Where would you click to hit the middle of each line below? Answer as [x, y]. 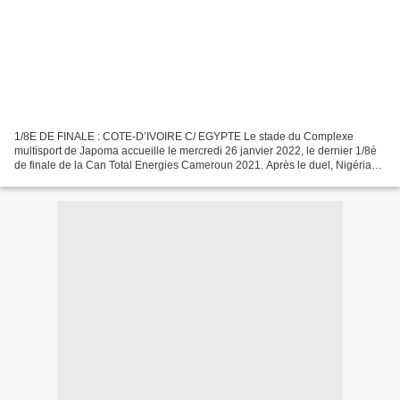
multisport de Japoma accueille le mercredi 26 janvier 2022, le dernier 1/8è [196, 150]
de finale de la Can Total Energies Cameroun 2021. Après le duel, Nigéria [193, 165]
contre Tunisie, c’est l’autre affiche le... [106, 179]
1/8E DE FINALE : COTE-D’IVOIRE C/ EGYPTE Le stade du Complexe [184, 136]
